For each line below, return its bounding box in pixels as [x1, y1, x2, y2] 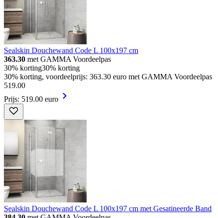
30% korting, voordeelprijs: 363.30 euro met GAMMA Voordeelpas [4, 73, 212, 81]
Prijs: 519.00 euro [4, 95, 58, 104]
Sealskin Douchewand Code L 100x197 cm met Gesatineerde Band [4, 204, 212, 213]
